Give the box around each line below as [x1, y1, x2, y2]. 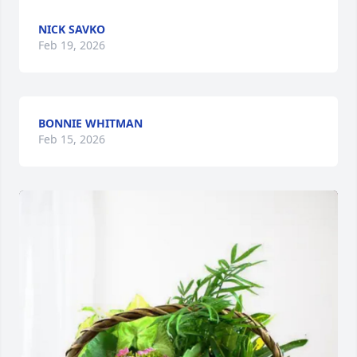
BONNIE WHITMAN [38, 116, 143, 131]
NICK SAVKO [38, 22, 105, 37]
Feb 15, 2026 [38, 131, 105, 147]
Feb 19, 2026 [38, 37, 105, 53]
